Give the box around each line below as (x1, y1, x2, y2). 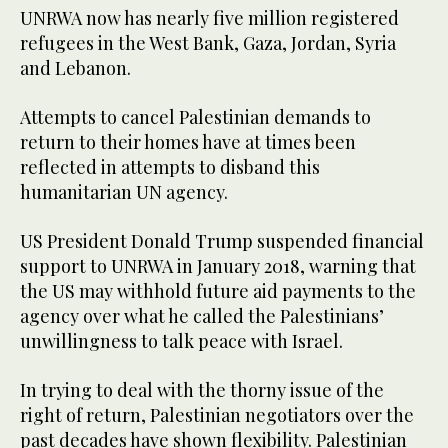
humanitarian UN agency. (20, 179, 228, 204)
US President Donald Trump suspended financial (20, 228, 424, 253)
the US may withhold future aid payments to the (20, 278, 416, 303)
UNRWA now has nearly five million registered (20, 5, 399, 30)
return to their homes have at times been (20, 129, 356, 154)
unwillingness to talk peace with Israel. (20, 328, 343, 353)
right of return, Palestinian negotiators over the (20, 402, 414, 427)
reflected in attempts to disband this (20, 154, 320, 179)
